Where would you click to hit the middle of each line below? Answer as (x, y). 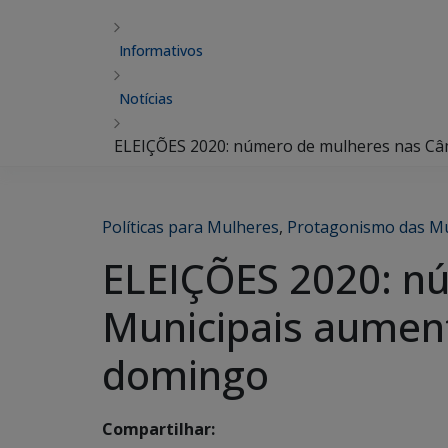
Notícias (146, 98)
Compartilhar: (158, 429)
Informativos (161, 50)
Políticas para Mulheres (190, 227)
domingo (185, 374)
